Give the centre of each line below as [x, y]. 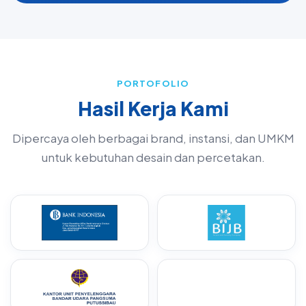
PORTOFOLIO [153, 83]
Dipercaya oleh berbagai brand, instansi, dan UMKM [153, 138]
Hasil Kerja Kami [153, 108]
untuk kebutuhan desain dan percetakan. [153, 157]
